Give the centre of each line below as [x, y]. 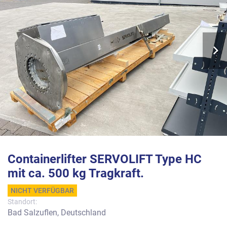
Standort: [22, 202]
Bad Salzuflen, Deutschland [57, 213]
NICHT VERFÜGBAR [42, 191]
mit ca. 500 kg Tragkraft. [76, 173]
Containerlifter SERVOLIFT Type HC [105, 159]
